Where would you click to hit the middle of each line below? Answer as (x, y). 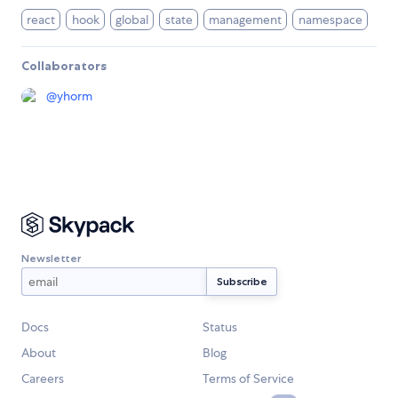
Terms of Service (248, 379)
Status (220, 327)
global (132, 20)
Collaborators (64, 66)
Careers (43, 379)
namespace (330, 20)
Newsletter (51, 258)
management (246, 20)
